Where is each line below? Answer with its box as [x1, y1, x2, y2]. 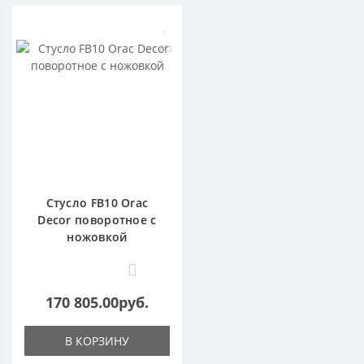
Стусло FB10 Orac [45, 195, 149, 211]
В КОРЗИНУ [65, 333, 129, 349]
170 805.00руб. [45, 292, 149, 313]
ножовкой [67, 229, 128, 245]
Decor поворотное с [37, 212, 157, 228]
